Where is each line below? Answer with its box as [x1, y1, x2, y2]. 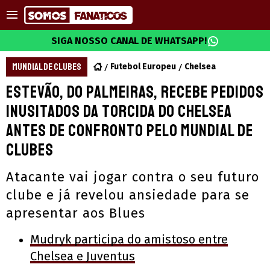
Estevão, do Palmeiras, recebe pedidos [6, 81, 264, 102]
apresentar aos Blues [6, 205, 145, 221]
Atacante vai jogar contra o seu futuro [6, 169, 259, 185]
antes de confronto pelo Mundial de [6, 120, 253, 141]
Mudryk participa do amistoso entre [30, 232, 228, 246]
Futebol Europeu [110, 61, 176, 72]
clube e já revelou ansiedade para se [6, 187, 250, 203]
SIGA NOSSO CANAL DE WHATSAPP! [51, 35, 207, 46]
